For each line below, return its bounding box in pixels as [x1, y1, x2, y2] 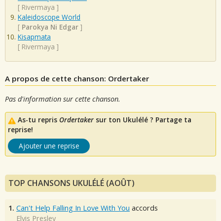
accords [130, 203, 158, 213]
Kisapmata [18, 32, 51, 42]
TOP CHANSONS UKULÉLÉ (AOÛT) [8, 178, 135, 189]
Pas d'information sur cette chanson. [5, 94, 120, 104]
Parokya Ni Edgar [22, 22, 78, 32]
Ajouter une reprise [18, 141, 79, 151]
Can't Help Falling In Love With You [16, 203, 130, 213]
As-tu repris [18, 115, 59, 125]
